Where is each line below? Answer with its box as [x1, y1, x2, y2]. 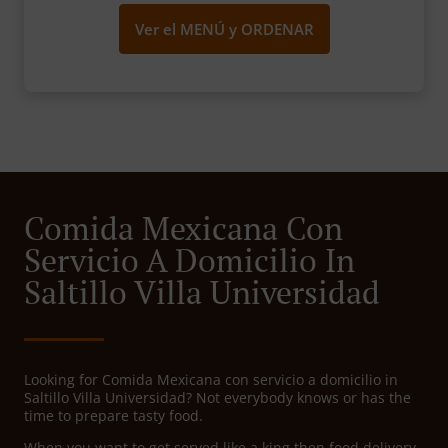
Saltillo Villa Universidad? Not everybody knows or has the [24, 388, 411, 408]
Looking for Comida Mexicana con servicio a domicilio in [24, 370, 398, 390]
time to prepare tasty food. [24, 406, 203, 426]
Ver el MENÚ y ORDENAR [134, 19, 314, 40]
